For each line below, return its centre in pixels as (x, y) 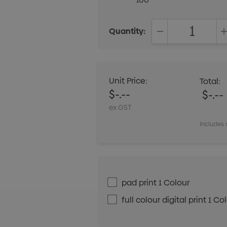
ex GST (121, 107)
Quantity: (127, 31)
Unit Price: (128, 81)
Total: (210, 81)
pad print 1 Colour (156, 182)
